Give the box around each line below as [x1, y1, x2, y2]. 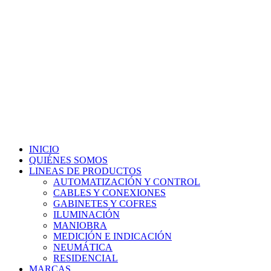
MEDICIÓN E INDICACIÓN [53, 231, 172, 241]
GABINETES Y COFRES [53, 198, 157, 209]
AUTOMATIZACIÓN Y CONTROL [53, 177, 200, 187]
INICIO [29, 144, 59, 154]
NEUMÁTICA [53, 242, 113, 252]
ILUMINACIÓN [53, 209, 120, 220]
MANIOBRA [53, 220, 107, 230]
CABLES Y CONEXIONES [53, 188, 166, 198]
